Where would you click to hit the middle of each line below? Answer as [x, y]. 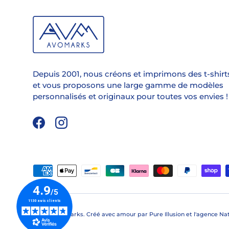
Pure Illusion [167, 214]
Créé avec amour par [118, 214]
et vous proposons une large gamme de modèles [128, 85]
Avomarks [68, 214]
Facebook [58, 127]
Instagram [81, 127]
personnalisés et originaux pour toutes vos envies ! [130, 96]
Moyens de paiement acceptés [91, 170]
